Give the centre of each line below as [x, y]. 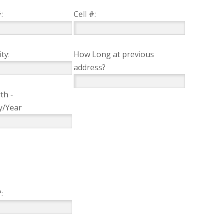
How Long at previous [114, 54]
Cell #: [85, 14]
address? [89, 67]
